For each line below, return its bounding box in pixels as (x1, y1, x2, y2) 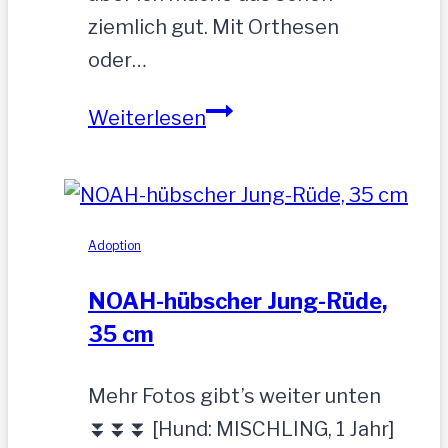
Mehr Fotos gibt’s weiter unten (88, 383, 381, 408)
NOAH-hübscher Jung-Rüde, (88, 287, 387, 314)
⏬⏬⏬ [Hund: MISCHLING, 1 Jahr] (88, 416, 395, 441)
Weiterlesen (88, 106, 206, 131)
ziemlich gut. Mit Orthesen (88, 15, 339, 40)
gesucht (205, 199, 284, 224)
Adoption (88, 238, 141, 254)
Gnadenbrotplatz (205, 166, 368, 191)
